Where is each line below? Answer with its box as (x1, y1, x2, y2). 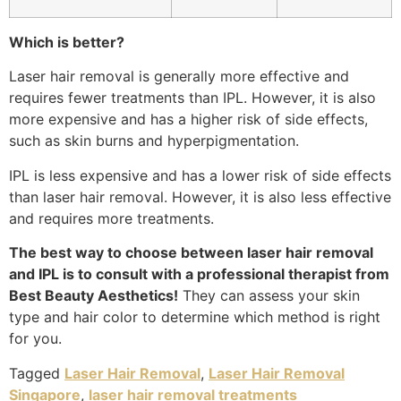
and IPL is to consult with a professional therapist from (9, 265, 389, 284)
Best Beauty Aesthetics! (9, 286, 178, 305)
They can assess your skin (178, 286, 360, 305)
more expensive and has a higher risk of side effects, (9, 110, 368, 129)
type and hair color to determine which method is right (9, 308, 380, 327)
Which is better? (9, 32, 124, 51)
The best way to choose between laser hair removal (9, 243, 373, 262)
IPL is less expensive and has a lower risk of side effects (9, 166, 391, 184)
